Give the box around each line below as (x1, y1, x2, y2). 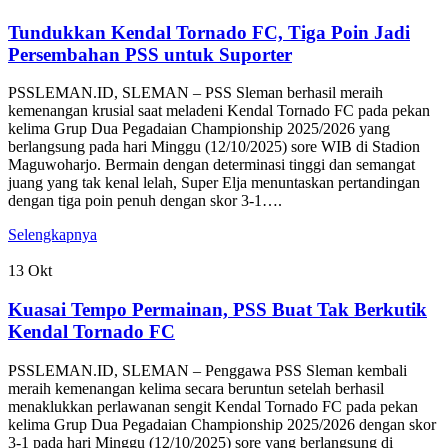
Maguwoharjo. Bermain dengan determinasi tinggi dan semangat (8, 156, 415, 174)
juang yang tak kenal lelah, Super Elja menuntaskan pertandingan (8, 174, 420, 192)
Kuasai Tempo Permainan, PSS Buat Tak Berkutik (8, 299, 427, 321)
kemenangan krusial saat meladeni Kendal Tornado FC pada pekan (8, 102, 430, 120)
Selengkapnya (8, 226, 97, 244)
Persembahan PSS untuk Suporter (8, 43, 292, 65)
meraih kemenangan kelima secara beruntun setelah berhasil (8, 379, 384, 397)
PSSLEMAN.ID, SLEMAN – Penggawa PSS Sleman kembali (8, 361, 407, 379)
